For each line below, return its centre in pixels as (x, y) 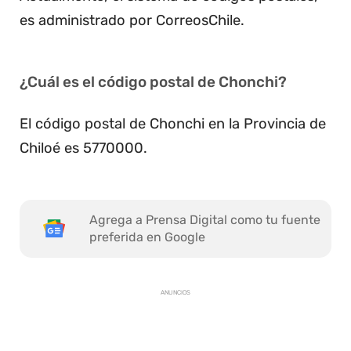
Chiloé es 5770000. (83, 148)
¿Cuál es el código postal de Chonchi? (153, 82)
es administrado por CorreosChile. (132, 21)
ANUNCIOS (176, 293)
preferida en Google (147, 237)
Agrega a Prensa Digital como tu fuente (205, 220)
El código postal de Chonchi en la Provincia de (173, 124)
